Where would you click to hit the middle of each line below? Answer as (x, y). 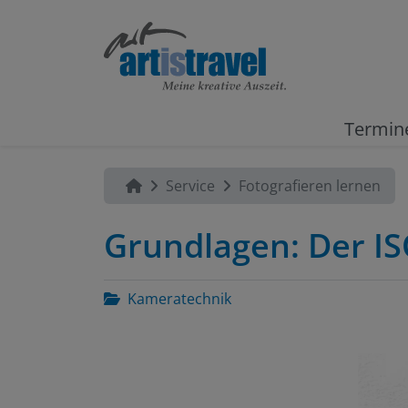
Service (190, 186)
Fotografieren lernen (310, 186)
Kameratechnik (179, 299)
